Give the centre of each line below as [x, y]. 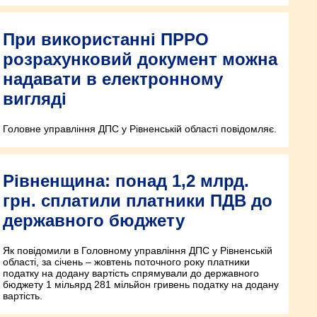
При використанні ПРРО [106, 40]
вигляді [35, 99]
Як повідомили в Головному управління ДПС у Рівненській [138, 250]
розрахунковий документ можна [140, 59]
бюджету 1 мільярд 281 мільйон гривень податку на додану [141, 284]
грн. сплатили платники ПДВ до [138, 201]
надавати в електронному [113, 79]
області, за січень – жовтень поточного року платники [126, 261]
